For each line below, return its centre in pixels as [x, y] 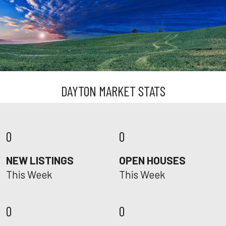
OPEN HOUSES [152, 160]
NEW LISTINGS [40, 160]
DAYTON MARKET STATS [113, 91]
